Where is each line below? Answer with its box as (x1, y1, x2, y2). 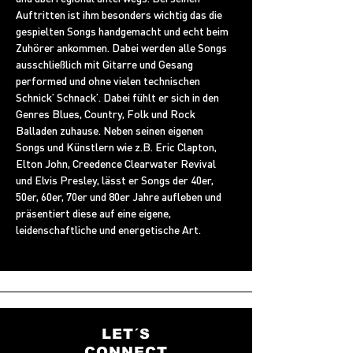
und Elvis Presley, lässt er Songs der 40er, (16, 173, 216, 187)
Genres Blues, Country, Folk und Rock (16, 106, 198, 121)
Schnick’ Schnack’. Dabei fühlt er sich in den (16, 90, 221, 104)
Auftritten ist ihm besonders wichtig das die (16, 7, 225, 21)
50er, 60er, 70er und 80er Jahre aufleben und (16, 189, 224, 203)
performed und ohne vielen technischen (16, 73, 203, 87)
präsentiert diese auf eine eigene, (16, 206, 173, 220)
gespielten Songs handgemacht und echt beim (16, 24, 231, 38)
